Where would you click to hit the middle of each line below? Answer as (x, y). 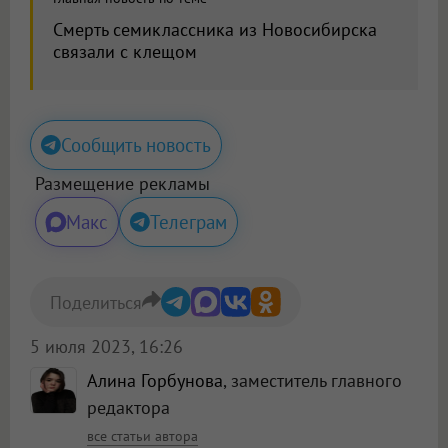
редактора (128, 408)
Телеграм (188, 222)
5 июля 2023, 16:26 (106, 347)
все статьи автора (142, 436)
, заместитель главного (312, 381)
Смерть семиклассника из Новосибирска (215, 30)
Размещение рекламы (122, 184)
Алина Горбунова (155, 381)
